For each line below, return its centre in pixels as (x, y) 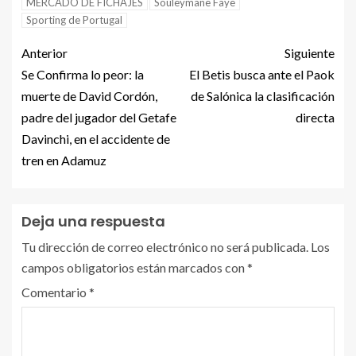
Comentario (55, 292)
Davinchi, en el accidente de (96, 139)
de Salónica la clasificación (263, 96)
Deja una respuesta (93, 221)
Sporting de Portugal (74, 20)
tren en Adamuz (64, 160)
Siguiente (310, 53)
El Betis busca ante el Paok (262, 74)
